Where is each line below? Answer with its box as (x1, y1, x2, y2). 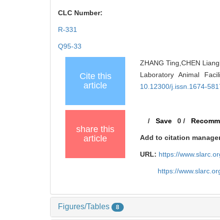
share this (76, 124, 114, 135)
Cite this (79, 71, 111, 82)
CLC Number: (58, 9, 105, 17)
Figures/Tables (58, 202, 111, 211)
